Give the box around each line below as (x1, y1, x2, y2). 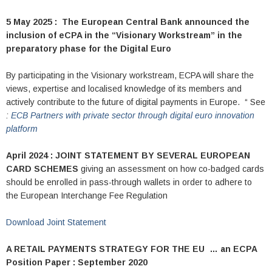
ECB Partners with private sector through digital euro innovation (11, 110, 254, 121)
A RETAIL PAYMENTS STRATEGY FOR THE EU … (6, 244, 220, 254)
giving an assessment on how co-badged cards (78, 164, 264, 174)
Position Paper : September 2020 (6, 257, 148, 268)
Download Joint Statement (6, 217, 106, 228)
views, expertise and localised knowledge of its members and (6, 84, 242, 94)
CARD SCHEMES (6, 164, 78, 174)
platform (6, 124, 38, 134)
